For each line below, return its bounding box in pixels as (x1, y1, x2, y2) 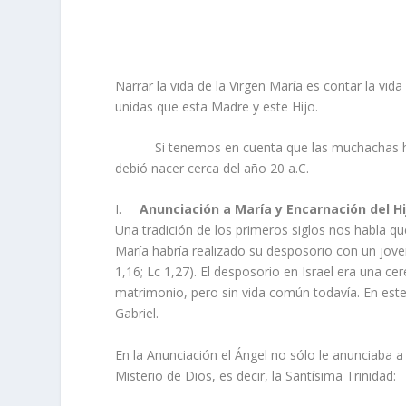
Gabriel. (115, 304, 159, 323)
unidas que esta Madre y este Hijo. (115, 97, 319, 115)
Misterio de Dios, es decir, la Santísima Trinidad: (115, 366, 397, 384)
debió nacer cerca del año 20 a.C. (115, 159, 310, 178)
